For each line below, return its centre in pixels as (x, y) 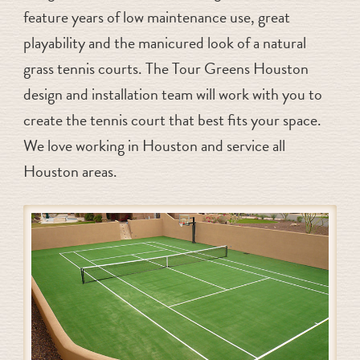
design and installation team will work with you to (172, 94)
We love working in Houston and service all (154, 145)
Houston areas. (70, 171)
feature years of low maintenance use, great (156, 16)
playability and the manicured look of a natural (164, 42)
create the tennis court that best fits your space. (172, 119)
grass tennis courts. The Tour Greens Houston (166, 68)
